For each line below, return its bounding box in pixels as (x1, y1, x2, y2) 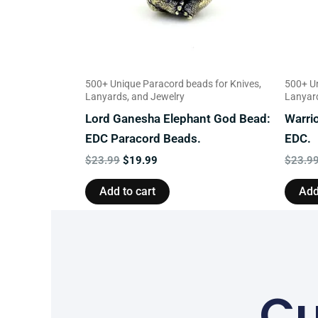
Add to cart (99, 185, 155, 199)
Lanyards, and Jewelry (85, 90, 185, 103)
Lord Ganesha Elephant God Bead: (85, 111, 270, 126)
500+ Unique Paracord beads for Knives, (85, 77, 261, 90)
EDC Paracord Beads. (85, 131, 201, 146)
